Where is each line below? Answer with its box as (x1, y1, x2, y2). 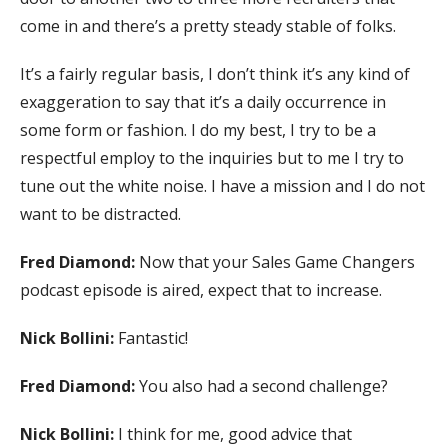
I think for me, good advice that (118, 422, 352, 445)
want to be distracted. (20, 202, 181, 225)
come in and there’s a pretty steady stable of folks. (20, 14, 396, 37)
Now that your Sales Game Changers (139, 250, 415, 273)
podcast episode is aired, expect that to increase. (20, 278, 382, 301)
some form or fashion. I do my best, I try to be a (20, 118, 376, 141)
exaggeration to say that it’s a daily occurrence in (20, 90, 386, 113)
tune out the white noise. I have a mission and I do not (20, 174, 425, 197)
